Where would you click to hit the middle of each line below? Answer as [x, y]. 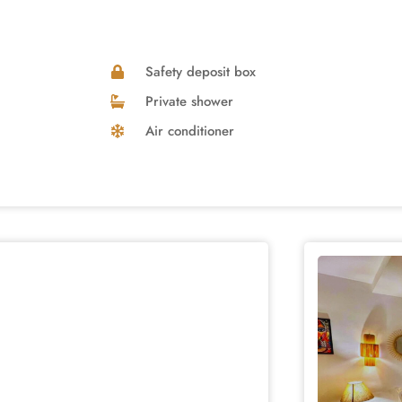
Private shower [189, 101]
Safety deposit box [201, 71]
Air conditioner [190, 131]
